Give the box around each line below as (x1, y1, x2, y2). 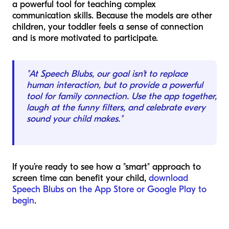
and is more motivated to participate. (12, 32, 158, 43)
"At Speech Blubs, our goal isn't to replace (27, 68, 188, 79)
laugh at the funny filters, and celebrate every (27, 102, 205, 113)
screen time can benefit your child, (12, 172, 149, 184)
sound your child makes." (27, 113, 123, 124)
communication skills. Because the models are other (12, 10, 212, 21)
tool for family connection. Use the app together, (27, 90, 217, 102)
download (149, 172, 188, 184)
